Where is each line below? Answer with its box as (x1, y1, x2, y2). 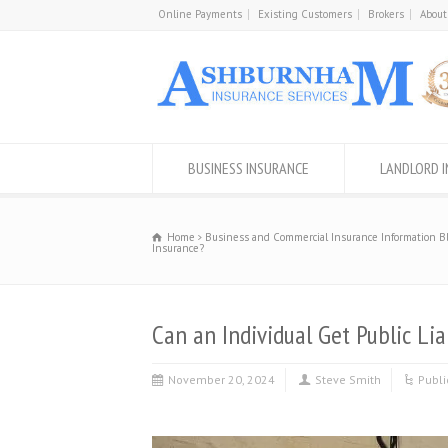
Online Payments (158, 7, 242, 21)
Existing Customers (258, 7, 352, 21)
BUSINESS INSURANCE (188, 158, 309, 178)
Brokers (368, 7, 404, 21)
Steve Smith (315, 372, 381, 387)
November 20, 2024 (168, 372, 275, 387)
